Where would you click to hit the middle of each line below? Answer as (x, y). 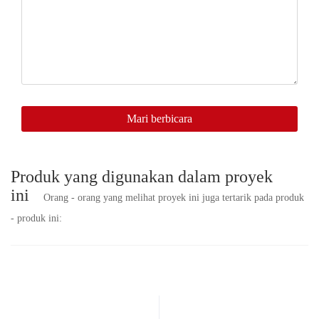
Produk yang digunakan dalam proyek (142, 177)
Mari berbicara (159, 119)
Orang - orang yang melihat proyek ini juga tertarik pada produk (174, 198)
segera (23, 40)
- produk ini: (36, 219)
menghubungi (40, 57)
